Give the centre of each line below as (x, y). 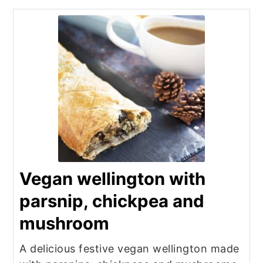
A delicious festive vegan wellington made (129, 249)
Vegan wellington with (113, 179)
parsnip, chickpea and (112, 201)
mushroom (65, 224)
